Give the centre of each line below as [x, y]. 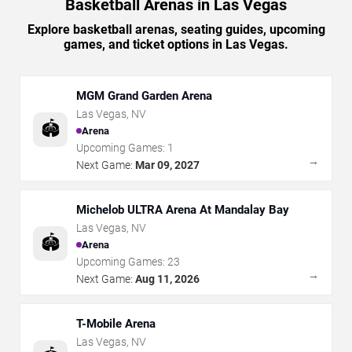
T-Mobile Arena [116, 323]
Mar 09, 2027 [167, 165]
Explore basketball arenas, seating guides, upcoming [176, 29]
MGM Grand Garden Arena [144, 95]
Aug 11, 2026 [167, 279]
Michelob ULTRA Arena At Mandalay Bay [183, 209]
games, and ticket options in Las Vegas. [176, 44]
